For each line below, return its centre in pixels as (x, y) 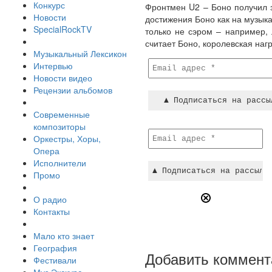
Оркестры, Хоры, (67, 138)
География (55, 248)
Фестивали (55, 260)
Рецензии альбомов (73, 90)
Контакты (52, 211)
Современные (62, 114)
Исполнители (60, 163)
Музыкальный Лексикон (80, 53)
